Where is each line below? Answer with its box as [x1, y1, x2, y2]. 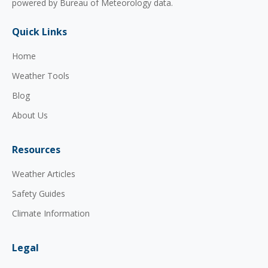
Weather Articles [12, 168, 75, 179]
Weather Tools [12, 70, 69, 81]
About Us [12, 109, 48, 121]
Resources [12, 143, 60, 156]
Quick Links [12, 25, 67, 38]
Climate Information [12, 208, 90, 219]
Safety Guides [12, 188, 65, 199]
